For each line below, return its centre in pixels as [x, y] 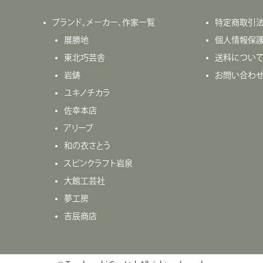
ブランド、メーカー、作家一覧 [104, 23]
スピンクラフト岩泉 [98, 163]
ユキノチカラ [87, 93]
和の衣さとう [87, 146]
